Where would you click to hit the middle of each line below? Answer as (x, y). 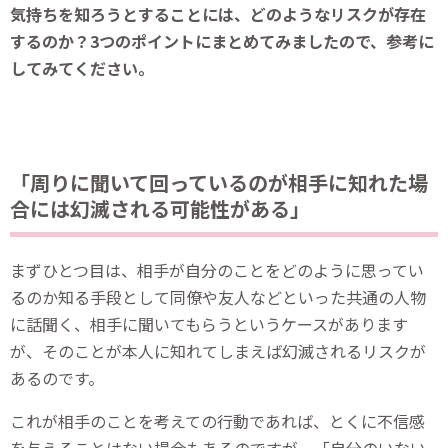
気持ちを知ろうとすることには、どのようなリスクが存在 (218, 14)
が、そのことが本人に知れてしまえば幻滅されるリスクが (218, 351)
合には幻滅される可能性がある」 (160, 209)
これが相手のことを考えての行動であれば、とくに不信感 (217, 421)
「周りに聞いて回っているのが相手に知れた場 (219, 183)
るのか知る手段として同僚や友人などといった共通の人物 (218, 297)
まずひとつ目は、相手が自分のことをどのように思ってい (217, 270)
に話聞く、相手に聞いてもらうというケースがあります (209, 324)
